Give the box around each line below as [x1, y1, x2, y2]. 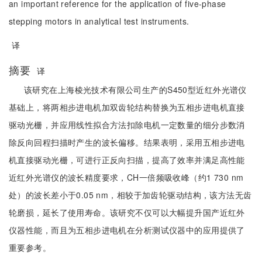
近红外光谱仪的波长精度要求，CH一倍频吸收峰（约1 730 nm [9, 171, 244, 183]
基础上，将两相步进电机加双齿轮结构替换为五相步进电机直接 [9, 101, 245, 113]
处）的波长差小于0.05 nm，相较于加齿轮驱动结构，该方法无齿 [9, 189, 252, 201]
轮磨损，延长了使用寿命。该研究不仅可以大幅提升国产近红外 [9, 206, 245, 218]
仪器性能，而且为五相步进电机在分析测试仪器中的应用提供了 [9, 224, 245, 236]
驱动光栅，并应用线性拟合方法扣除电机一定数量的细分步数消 [9, 119, 245, 130]
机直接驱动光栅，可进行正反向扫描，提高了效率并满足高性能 [9, 154, 245, 166]
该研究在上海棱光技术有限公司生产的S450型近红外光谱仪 [24, 84, 247, 95]
